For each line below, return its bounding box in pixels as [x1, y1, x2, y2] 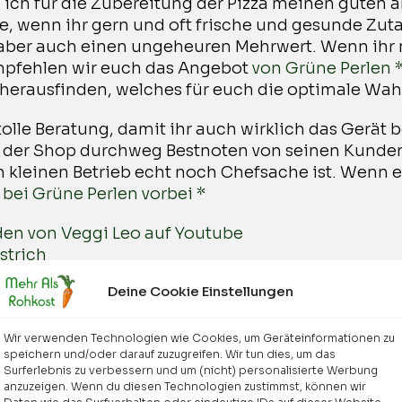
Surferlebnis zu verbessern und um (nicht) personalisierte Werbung [4, 363, 378, 377]
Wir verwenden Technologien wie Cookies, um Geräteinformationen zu [4, 330, 395, 345]
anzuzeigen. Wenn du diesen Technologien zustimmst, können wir [4, 379, 366, 393]
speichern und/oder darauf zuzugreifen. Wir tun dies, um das [4, 346, 336, 361]
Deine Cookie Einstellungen [108, 282, 294, 300]
